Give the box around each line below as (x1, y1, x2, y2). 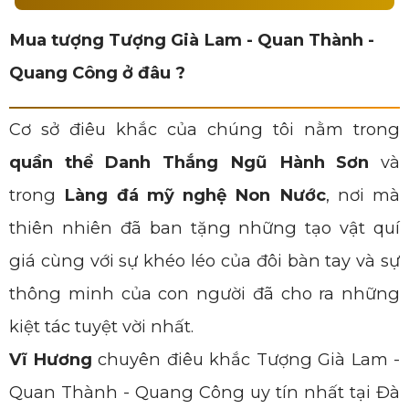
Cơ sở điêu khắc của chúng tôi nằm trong (9, 118, 400, 140)
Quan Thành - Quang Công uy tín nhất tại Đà (9, 381, 400, 403)
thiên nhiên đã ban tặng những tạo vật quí (9, 216, 400, 238)
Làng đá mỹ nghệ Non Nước (64, 184, 326, 205)
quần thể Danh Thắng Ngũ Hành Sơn (9, 151, 370, 173)
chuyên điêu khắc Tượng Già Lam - (91, 348, 400, 370)
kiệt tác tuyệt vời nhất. (9, 315, 194, 337)
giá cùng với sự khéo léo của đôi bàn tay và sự (9, 249, 400, 271)
